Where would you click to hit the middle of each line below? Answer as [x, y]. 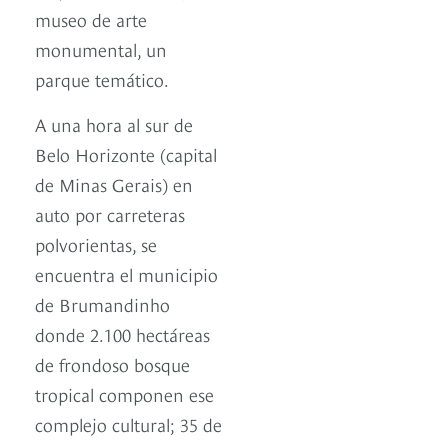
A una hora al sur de [114, 124]
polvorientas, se [96, 244]
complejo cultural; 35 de [128, 424]
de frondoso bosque [112, 364]
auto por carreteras [110, 214]
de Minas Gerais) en [114, 184]
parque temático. [102, 79]
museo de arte [91, 19]
